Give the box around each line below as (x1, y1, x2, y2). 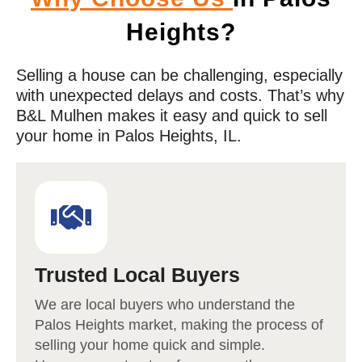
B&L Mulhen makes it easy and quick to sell (16, 107, 327, 125)
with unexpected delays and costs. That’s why (16, 86, 344, 105)
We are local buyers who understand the (35, 297, 295, 314)
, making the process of (173, 317, 323, 334)
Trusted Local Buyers (35, 263, 240, 287)
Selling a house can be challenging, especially (16, 66, 343, 85)
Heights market (75, 317, 173, 334)
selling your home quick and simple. (35, 337, 265, 354)
